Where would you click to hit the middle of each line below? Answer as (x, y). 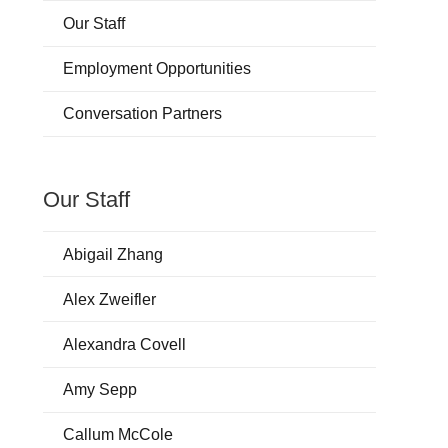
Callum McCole (117, 435)
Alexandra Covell (124, 344)
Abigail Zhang (112, 254)
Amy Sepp (99, 390)
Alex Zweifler (109, 299)
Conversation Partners (142, 114)
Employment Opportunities (156, 69)
